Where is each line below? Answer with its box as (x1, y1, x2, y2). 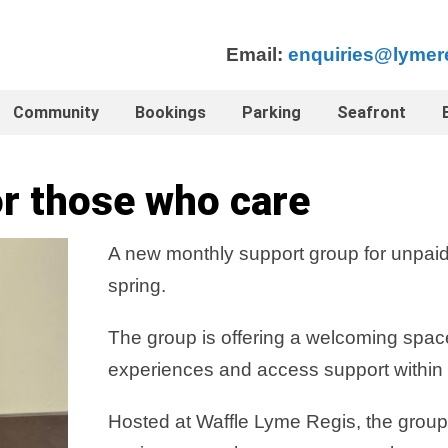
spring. (108, 275, 166, 297)
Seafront (337, 103, 406, 122)
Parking (242, 103, 301, 122)
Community (13, 103, 99, 122)
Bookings (135, 103, 206, 122)
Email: (226, 44, 288, 65)
